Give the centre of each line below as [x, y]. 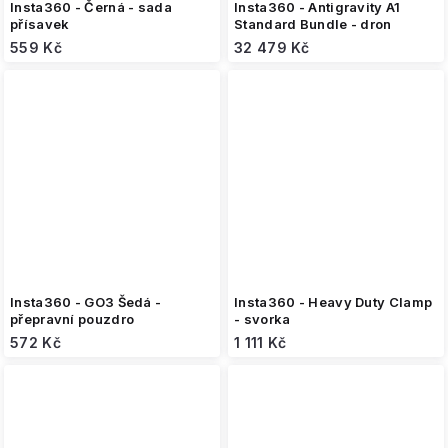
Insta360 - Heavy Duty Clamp [333, 302]
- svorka [262, 319]
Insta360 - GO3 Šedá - [86, 302]
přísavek [40, 24]
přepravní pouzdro [72, 319]
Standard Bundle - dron [313, 24]
